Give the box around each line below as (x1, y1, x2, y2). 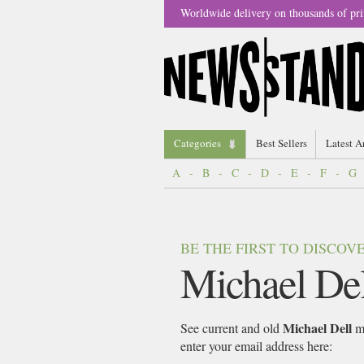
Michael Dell (283, 318, 352, 337)
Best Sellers (256, 136, 307, 150)
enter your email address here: (180, 337, 332, 354)
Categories (174, 136, 221, 150)
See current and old (180, 319, 283, 336)
